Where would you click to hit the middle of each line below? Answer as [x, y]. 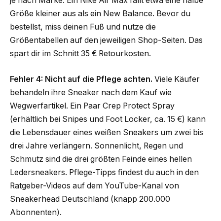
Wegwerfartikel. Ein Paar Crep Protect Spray [92, 106]
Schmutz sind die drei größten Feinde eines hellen [101, 159]
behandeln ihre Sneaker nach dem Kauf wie [91, 92]
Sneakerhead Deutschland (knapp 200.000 [90, 199]
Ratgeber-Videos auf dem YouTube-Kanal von [94, 185]
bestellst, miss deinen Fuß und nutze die [83, 27]
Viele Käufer [176, 79]
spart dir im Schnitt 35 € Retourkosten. [80, 54]
